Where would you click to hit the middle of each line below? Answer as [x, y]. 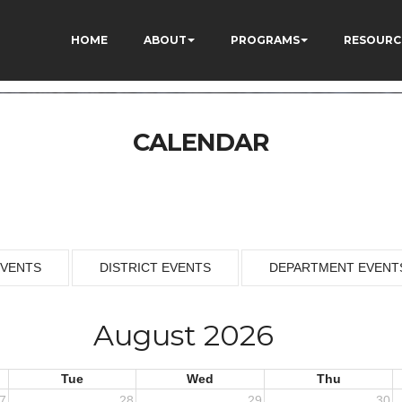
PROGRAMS [265, 40]
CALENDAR [201, 142]
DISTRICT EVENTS [155, 267]
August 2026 [183, 335]
